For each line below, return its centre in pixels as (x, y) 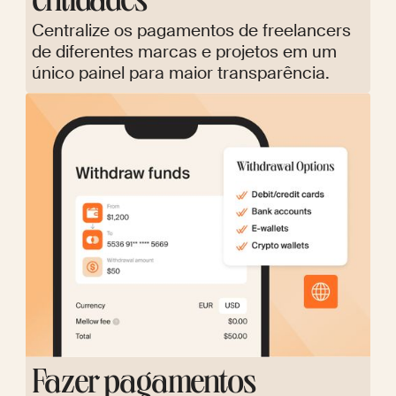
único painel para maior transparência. (181, 72)
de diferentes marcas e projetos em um (185, 51)
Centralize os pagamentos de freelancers (192, 30)
